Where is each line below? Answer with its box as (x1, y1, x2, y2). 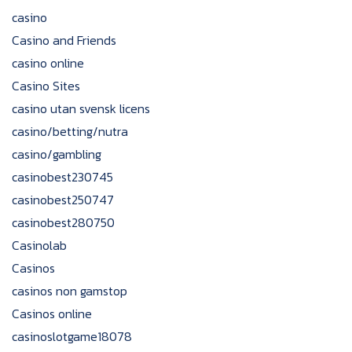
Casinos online (12, 304, 92, 323)
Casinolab (12, 236, 67, 255)
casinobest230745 (12, 167, 113, 186)
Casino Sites (12, 76, 80, 95)
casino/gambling (12, 145, 101, 163)
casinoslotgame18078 (12, 327, 132, 346)
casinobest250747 (12, 190, 114, 209)
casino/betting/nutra (12, 122, 128, 141)
